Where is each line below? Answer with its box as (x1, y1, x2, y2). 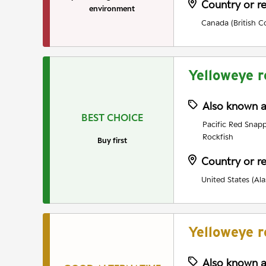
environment (89, 4, 135, 14)
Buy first (97, 135, 127, 145)
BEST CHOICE (81, 112, 143, 124)
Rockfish (202, 132, 233, 142)
